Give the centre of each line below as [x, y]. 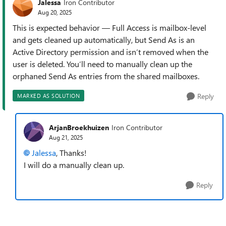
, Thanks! [71, 153]
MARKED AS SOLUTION [48, 96]
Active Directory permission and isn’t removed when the [110, 52]
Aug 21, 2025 [66, 137]
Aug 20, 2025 [55, 12]
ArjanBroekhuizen [79, 127]
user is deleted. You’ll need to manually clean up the [102, 64]
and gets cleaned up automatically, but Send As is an [104, 40]
